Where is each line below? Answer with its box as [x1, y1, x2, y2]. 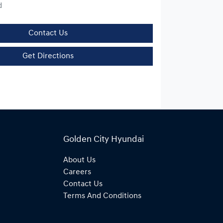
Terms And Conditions [63, 192, 141, 200]
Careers [63, 168, 91, 176]
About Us [63, 156, 96, 164]
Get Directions [22, 52, 74, 60]
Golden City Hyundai [63, 135, 144, 144]
